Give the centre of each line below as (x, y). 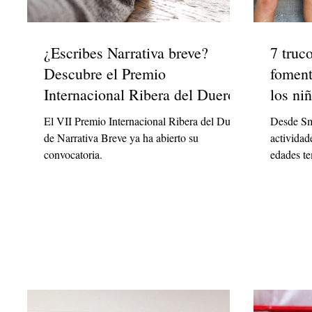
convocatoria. (73, 155)
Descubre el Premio (105, 74)
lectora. (286, 171)
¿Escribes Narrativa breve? (126, 53)
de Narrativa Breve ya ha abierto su (121, 138)
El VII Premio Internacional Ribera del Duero (144, 121)
